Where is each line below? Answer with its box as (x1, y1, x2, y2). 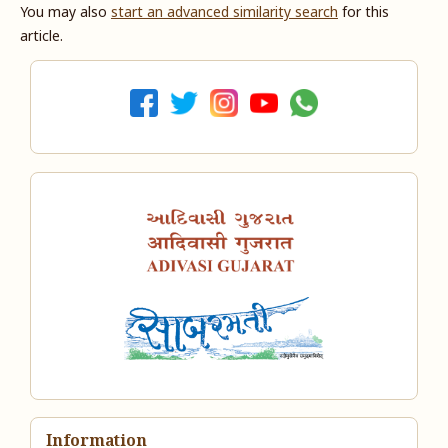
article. (19, 27, 63, 47)
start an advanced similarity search (110, 3, 338, 23)
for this (337, 3, 389, 23)
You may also (19, 3, 111, 23)
